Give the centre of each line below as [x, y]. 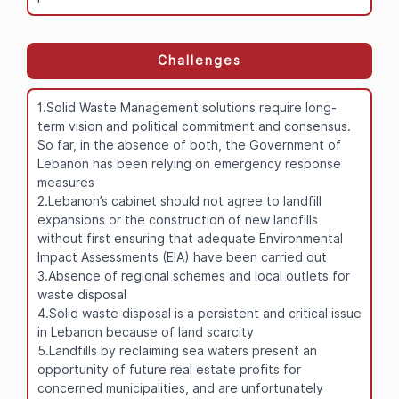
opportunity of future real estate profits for [169, 369]
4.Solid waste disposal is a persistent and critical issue [199, 313]
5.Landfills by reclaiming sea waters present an [177, 350]
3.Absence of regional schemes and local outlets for [194, 276]
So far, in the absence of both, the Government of [189, 145]
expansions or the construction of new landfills [178, 220]
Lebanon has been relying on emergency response [189, 163]
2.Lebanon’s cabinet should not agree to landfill [179, 201]
